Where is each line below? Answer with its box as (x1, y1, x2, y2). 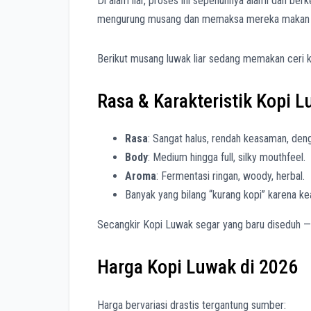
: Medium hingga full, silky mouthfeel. (148, 151, 305, 165)
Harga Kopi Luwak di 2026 (97, 255, 298, 279)
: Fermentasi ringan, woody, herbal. (156, 169, 305, 183)
